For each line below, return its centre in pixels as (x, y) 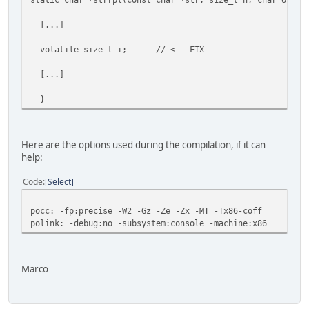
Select (59, 182)
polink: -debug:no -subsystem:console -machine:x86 (149, 223)
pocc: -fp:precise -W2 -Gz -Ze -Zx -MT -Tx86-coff (146, 211)
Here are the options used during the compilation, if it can (143, 145)
